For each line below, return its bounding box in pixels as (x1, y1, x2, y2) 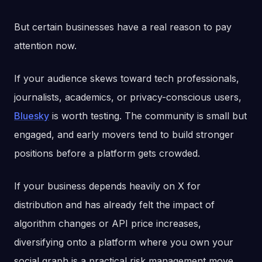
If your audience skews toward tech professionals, (14, 73, 239, 85)
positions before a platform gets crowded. (14, 147, 200, 160)
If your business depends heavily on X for (14, 180, 201, 192)
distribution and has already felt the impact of (14, 199, 215, 211)
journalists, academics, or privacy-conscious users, (14, 91, 242, 104)
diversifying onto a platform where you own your (14, 236, 233, 249)
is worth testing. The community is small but (49, 110, 247, 122)
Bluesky (14, 110, 49, 122)
